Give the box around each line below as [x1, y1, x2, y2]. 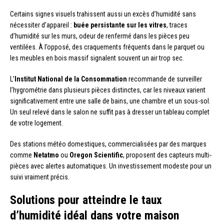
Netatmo [33, 151, 59, 159]
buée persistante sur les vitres [73, 21, 166, 29]
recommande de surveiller [127, 75, 202, 83]
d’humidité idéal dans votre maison [10, 208, 179, 223]
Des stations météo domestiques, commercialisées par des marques [10, 140, 206, 148]
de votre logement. [10, 119, 63, 127]
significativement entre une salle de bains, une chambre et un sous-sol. [10, 97, 210, 105]
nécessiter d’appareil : [10, 21, 73, 29]
